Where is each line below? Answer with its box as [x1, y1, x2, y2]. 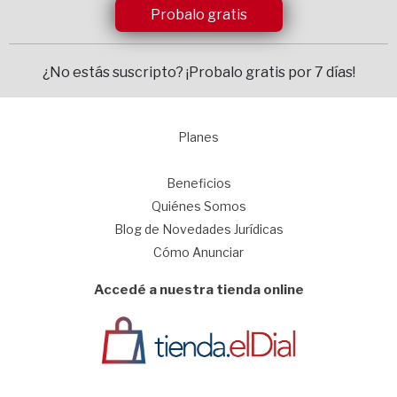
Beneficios [166, 175, 231, 191]
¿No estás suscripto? [42, 64, 186, 81]
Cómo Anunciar [153, 245, 244, 260]
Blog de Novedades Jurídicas [113, 222, 284, 237]
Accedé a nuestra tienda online [93, 282, 304, 298]
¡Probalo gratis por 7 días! [185, 64, 355, 81]
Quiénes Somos [151, 198, 246, 214]
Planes [178, 129, 219, 144]
